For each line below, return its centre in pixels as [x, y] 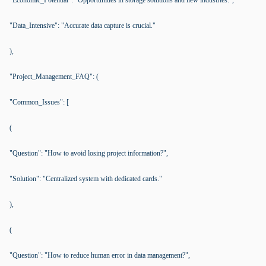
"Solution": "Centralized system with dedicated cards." [86, 179]
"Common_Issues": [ [39, 102]
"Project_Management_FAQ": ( [54, 77]
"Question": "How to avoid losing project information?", [89, 153]
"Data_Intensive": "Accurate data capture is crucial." [83, 26]
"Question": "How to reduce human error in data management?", [100, 255]
